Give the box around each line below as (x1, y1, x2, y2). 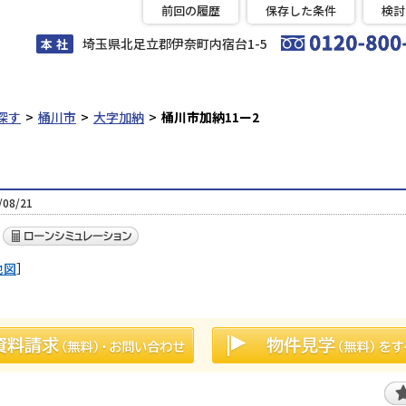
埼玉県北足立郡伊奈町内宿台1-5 (82, 34, 267, 53)
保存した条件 (266, 2, 336, 19)
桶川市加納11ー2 (161, 108, 259, 126)
